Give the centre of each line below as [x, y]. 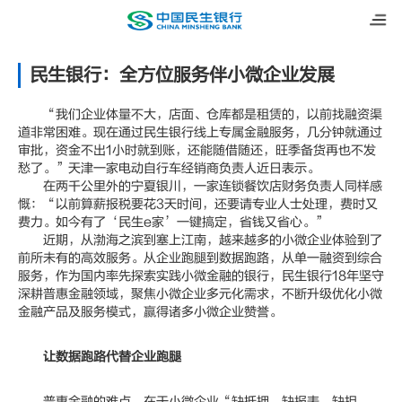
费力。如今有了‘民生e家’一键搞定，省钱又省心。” [173, 222]
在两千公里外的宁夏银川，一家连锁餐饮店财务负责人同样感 [200, 186]
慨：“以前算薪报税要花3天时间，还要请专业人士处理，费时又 [198, 204]
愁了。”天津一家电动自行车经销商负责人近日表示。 [169, 168]
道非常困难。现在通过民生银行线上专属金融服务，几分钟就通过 [200, 132]
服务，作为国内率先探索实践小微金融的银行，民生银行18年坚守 [201, 276]
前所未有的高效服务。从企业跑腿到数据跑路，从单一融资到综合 [200, 258]
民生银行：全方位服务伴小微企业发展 [182, 75]
